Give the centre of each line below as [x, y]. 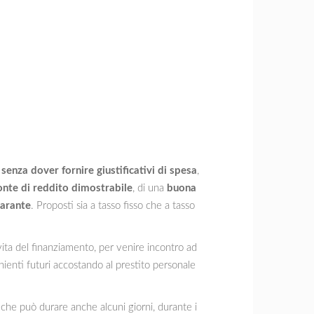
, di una [150, 188]
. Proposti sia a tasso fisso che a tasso [113, 205]
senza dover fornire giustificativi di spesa [99, 170]
